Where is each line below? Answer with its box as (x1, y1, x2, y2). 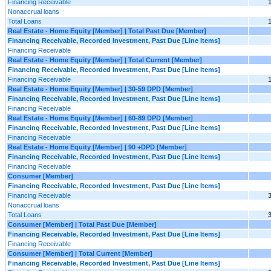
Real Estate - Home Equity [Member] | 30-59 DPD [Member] (8, 85, 193, 93)
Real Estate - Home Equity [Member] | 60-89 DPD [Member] (8, 114, 193, 122)
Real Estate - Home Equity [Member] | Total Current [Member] (8, 56, 202, 64)
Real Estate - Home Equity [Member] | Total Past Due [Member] (8, 27, 206, 34)
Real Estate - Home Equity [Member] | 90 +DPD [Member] (8, 143, 187, 151)
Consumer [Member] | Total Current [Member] (8, 249, 152, 257)
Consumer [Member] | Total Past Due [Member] (8, 220, 157, 228)
